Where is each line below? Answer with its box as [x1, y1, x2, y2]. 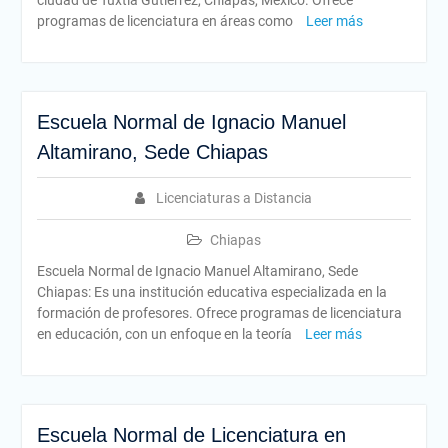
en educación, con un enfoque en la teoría [36, 326, 295, 342]
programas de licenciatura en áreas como [36, 13, 296, 29]
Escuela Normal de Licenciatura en [36, 424, 346, 446]
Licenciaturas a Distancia [156, 190, 313, 206]
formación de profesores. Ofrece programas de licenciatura [36, 305, 402, 321]
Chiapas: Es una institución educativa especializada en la [36, 284, 387, 300]
